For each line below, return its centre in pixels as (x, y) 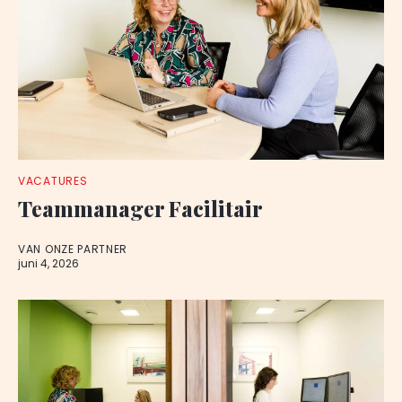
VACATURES (53, 181)
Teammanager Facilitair (140, 208)
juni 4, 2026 (48, 263)
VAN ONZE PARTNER (73, 249)
